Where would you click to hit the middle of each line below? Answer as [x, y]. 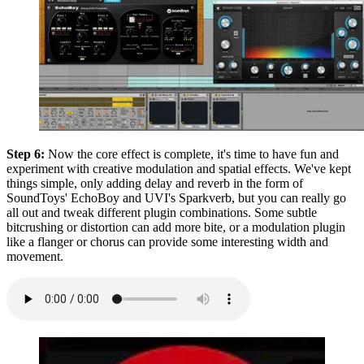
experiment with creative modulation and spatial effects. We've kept [179, 168]
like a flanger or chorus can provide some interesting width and [167, 241]
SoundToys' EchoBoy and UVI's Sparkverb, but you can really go [176, 197]
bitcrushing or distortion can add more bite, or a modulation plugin [176, 227]
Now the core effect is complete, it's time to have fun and [193, 154]
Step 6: [27, 154]
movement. [35, 256]
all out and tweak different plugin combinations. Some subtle [162, 212]
